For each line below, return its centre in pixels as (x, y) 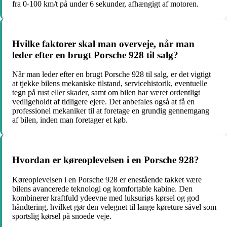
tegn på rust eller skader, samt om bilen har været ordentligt (106, 93)
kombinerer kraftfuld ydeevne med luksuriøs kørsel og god (106, 198)
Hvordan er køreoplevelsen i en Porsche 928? (106, 160)
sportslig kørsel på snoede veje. (62, 216)
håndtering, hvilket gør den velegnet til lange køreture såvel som (114, 207)
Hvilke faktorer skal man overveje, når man (103, 44)
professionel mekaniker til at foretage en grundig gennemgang (111, 111)
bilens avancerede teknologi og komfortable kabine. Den (102, 188)
